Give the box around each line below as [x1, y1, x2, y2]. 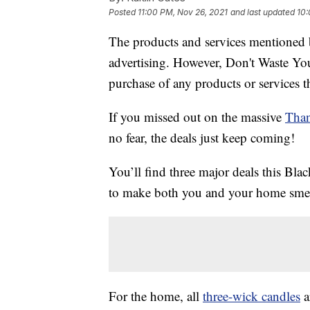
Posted [109, 7, 138, 18]
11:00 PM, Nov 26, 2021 [138, 7, 228, 18]
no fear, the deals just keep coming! [109, 129, 295, 147]
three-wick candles [203, 287, 300, 305]
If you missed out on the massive [109, 108, 285, 126]
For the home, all [109, 287, 203, 305]
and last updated [230, 7, 295, 18]
